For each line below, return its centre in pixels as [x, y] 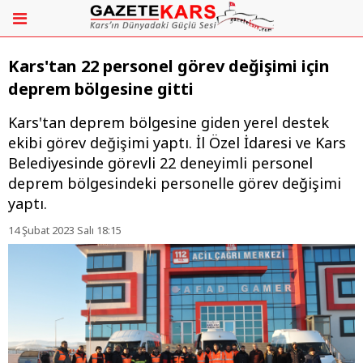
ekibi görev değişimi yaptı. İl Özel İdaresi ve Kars [177, 143]
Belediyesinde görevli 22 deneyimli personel [160, 163]
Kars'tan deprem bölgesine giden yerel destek [169, 123]
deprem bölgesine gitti [101, 89]
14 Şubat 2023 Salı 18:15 [65, 231]
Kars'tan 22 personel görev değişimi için [169, 66]
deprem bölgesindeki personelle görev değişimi [175, 184]
